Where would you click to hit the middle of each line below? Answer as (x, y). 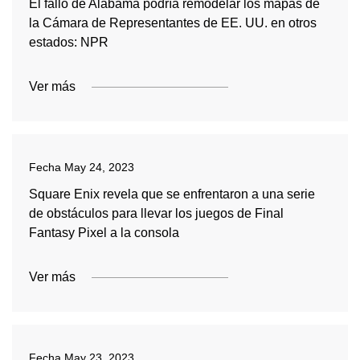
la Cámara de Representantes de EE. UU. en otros (172, 23)
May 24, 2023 (99, 167)
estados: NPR (68, 42)
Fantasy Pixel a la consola (104, 233)
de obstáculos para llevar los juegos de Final (156, 213)
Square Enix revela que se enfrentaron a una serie (172, 194)
